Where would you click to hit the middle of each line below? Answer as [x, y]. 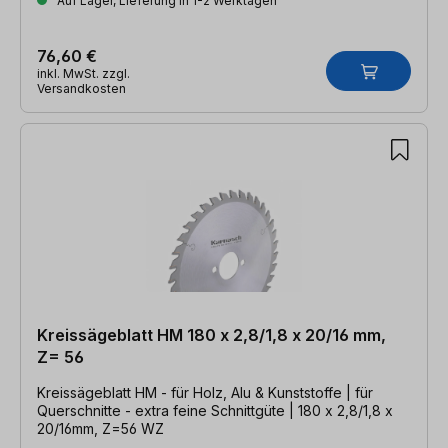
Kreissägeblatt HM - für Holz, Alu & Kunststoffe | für [191, 392]
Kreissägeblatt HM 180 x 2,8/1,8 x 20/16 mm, [211, 334]
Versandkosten [81, 88]
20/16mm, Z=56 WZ [100, 428]
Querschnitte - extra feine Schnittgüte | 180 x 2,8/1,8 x [215, 410]
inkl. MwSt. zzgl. [83, 73]
